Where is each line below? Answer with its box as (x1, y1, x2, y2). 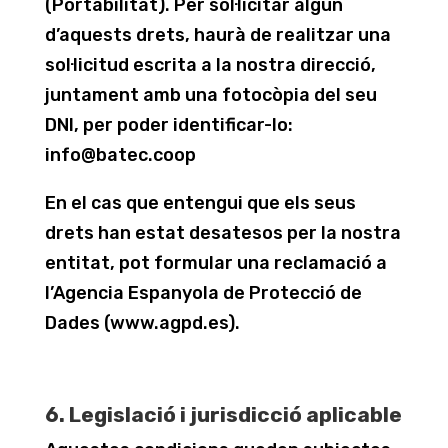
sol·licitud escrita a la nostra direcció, (44, 54, 376, 76)
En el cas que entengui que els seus (44, 192, 356, 214)
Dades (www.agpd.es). (44, 312, 240, 334)
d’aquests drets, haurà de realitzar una (44, 24, 391, 46)
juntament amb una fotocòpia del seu (44, 84, 377, 106)
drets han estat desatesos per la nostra (44, 222, 401, 244)
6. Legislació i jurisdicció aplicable (44, 402, 402, 427)
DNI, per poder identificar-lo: (44, 114, 293, 136)
